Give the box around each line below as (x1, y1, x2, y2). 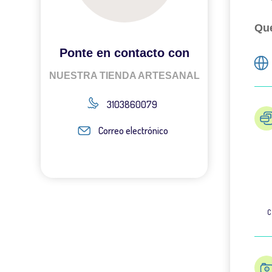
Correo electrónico (98, 124, 169, 137)
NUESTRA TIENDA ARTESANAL (49, 70, 200, 81)
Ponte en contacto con (59, 46, 189, 59)
